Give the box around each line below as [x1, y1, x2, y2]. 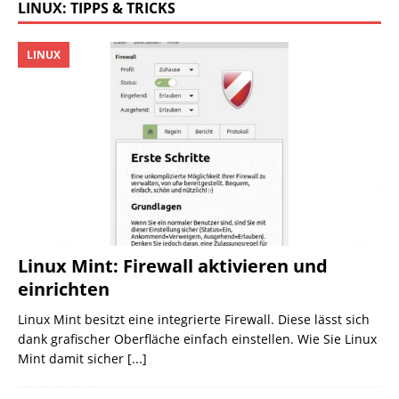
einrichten [18, 277, 110, 301]
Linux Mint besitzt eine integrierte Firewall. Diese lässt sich [18, 311, 370, 328]
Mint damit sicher [18, 350, 127, 367]
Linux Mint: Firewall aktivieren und [18, 254, 328, 278]
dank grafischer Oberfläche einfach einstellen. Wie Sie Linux [18, 330, 377, 347]
